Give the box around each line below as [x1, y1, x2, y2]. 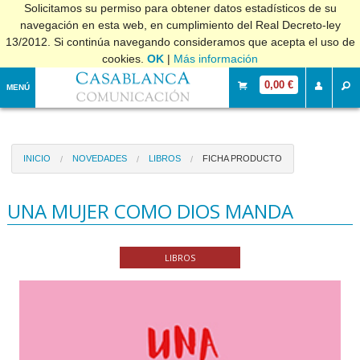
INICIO [22, 153, 51, 163]
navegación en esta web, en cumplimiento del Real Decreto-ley [19, 18, 341, 31]
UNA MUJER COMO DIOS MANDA [6, 197, 293, 224]
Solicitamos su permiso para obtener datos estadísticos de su [23, 2, 337, 14]
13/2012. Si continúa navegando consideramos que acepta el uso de [5, 35, 355, 48]
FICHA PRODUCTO [202, 153, 282, 163]
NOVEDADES [72, 153, 127, 163]
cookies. [102, 52, 147, 65]
